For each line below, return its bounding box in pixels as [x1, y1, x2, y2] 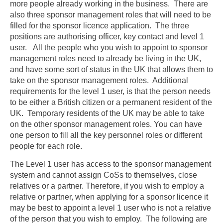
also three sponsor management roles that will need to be [10, 10, 211, 19]
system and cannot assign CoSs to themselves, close [10, 171, 197, 180]
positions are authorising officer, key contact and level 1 [10, 32, 204, 41]
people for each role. [10, 142, 82, 151]
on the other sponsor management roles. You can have [10, 120, 202, 129]
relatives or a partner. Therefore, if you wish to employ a [10, 182, 204, 191]
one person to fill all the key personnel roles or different [10, 131, 202, 140]
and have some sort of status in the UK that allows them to [10, 65, 213, 74]
